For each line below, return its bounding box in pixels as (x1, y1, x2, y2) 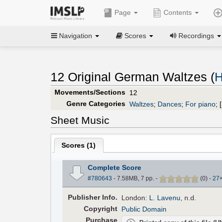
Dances (158, 100, 181, 108)
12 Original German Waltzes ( (51, 70, 215, 84)
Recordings (176, 31, 216, 40)
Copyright (83, 204, 117, 213)
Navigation (57, 31, 94, 40)
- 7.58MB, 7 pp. (111, 174, 156, 182)
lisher (81, 193, 100, 201)
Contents (161, 8, 194, 16)
